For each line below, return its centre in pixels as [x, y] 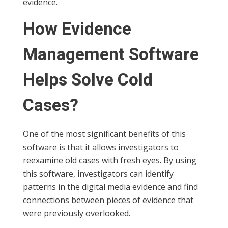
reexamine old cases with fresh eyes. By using [110, 161]
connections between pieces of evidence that [108, 200]
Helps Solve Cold [88, 80]
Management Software [111, 55]
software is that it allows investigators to [101, 147]
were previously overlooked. [77, 213]
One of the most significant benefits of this [104, 134]
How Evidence [77, 30]
